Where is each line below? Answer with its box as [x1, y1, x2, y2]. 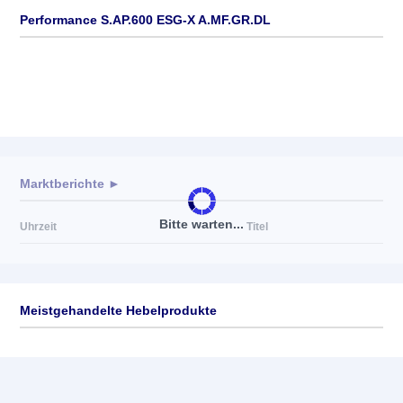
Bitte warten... [159, 216, 244, 231]
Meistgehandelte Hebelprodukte [20, 303, 217, 318]
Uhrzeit [20, 220, 57, 233]
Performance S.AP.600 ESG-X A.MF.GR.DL [20, 13, 271, 27]
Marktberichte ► [20, 176, 121, 191]
